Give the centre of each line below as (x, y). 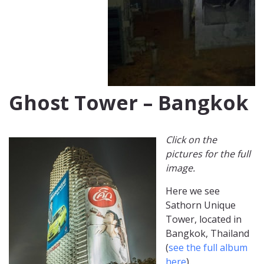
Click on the (191, 140)
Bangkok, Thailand (207, 234)
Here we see (193, 191)
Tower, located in (204, 220)
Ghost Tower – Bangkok (129, 103)
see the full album (208, 248)
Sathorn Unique (201, 205)
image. (180, 168)
